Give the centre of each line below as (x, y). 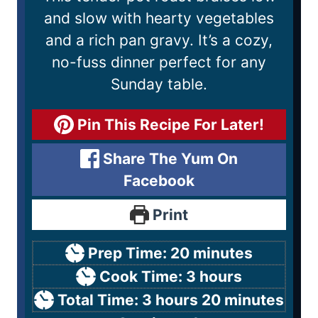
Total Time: (99, 300)
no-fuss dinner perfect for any (159, 62)
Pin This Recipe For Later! (169, 124)
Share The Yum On (169, 158)
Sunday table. (159, 84)
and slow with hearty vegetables (159, 18)
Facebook (159, 180)
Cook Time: (142, 276)
